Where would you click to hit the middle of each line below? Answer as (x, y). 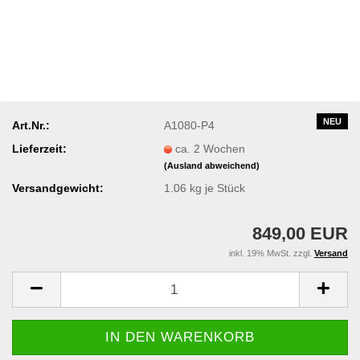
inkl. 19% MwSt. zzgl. (272, 253)
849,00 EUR (300, 233)
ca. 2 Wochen (211, 148)
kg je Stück (216, 188)
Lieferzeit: (39, 148)
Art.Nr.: (31, 125)
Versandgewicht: (58, 188)
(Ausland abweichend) (212, 165)
